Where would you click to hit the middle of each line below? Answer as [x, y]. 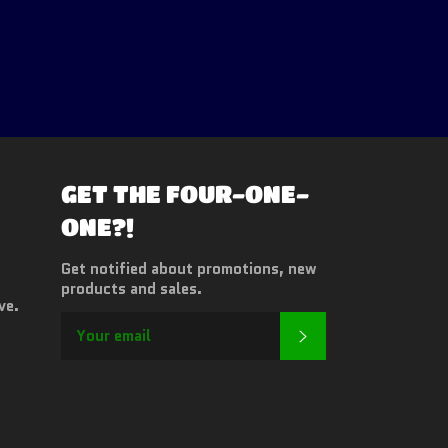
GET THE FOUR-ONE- [185, 193]
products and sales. [131, 289]
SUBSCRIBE [354, 334]
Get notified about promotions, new [189, 269]
